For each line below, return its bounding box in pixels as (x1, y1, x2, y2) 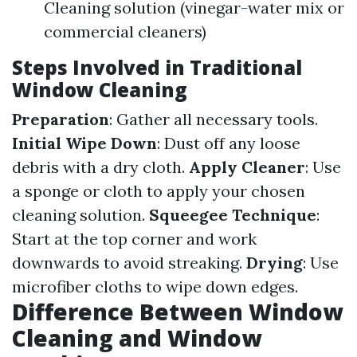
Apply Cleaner (189, 157, 305, 177)
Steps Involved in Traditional (12, 54, 302, 80)
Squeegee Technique (149, 205, 316, 225)
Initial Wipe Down (12, 133, 157, 153)
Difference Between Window (12, 296, 343, 327)
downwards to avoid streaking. (12, 253, 246, 273)
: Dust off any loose (157, 133, 300, 153)
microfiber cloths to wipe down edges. (12, 277, 298, 296)
